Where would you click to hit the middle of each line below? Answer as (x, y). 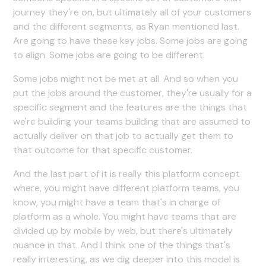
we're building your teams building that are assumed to (132, 121)
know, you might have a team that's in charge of (117, 202)
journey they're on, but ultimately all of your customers (132, 12)
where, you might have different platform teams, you (126, 188)
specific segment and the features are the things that (130, 107)
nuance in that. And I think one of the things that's (122, 245)
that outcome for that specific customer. (103, 150)
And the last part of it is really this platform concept (127, 173)
